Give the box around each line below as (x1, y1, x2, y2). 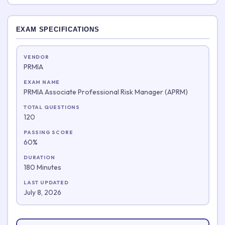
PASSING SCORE (24, 129, 73, 136)
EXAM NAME (24, 78, 60, 85)
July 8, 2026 (24, 187, 61, 197)
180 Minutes (24, 162, 61, 172)
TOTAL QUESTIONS (24, 103, 80, 110)
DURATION (24, 154, 55, 161)
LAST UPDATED (24, 179, 69, 186)
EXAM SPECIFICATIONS (16, 25, 99, 33)
